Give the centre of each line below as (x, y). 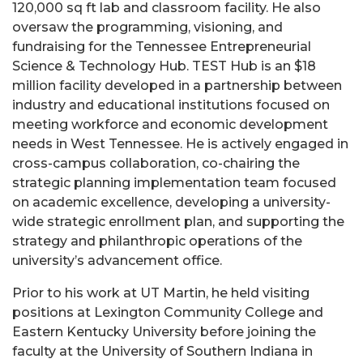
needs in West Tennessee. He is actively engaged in (180, 143)
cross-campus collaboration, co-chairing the (156, 163)
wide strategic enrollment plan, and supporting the (178, 221)
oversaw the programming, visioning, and (147, 27)
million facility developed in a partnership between (177, 85)
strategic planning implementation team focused (174, 182)
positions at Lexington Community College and (168, 312)
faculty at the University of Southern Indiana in (162, 351)
